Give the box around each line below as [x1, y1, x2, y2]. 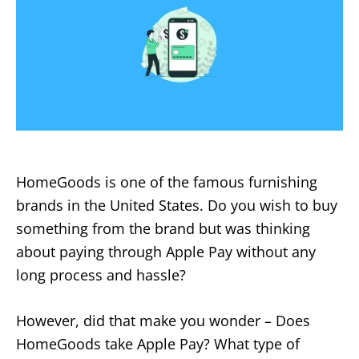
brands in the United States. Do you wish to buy [16, 195, 337, 215]
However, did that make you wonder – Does [16, 310, 310, 330]
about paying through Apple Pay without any [16, 241, 316, 261]
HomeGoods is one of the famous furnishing [16, 171, 317, 192]
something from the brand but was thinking [16, 218, 310, 238]
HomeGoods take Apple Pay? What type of [16, 333, 300, 353]
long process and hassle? [16, 264, 186, 284]
